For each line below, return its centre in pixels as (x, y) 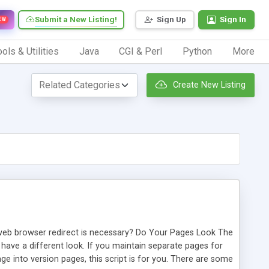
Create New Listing (209, 85)
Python (198, 51)
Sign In (233, 20)
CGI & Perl (141, 51)
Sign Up (171, 20)
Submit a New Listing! (76, 20)
